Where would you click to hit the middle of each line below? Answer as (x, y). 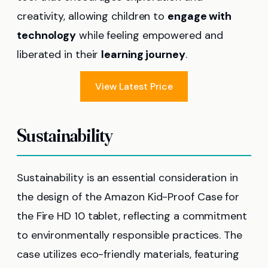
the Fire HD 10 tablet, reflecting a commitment (132, 216)
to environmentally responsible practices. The (130, 235)
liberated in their (59, 54)
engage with (200, 16)
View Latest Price (134, 86)
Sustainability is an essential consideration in (127, 177)
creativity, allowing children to (92, 16)
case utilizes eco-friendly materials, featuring (128, 254)
